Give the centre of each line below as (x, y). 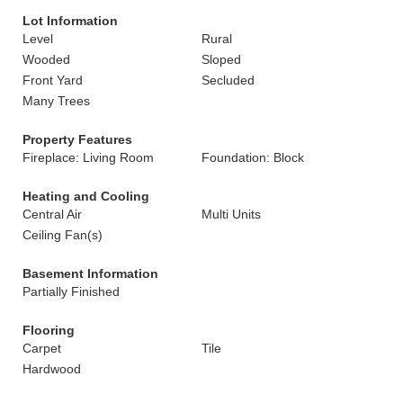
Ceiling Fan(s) (63, 235)
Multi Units (231, 214)
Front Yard (53, 80)
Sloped (221, 59)
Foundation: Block (253, 157)
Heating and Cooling (86, 196)
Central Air (52, 214)
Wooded (46, 59)
